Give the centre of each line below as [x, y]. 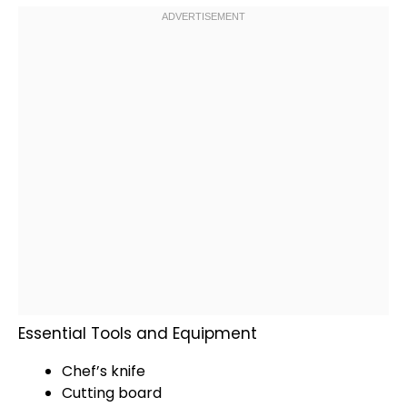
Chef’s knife [104, 371]
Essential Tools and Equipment [138, 333]
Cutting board [112, 393]
